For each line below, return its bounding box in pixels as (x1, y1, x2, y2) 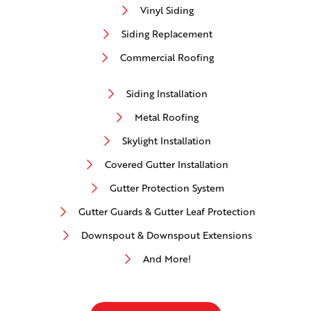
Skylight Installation (122, 134, 211, 148)
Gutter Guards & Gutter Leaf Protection (78, 205, 255, 219)
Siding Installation (126, 87, 208, 101)
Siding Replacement (121, 27, 212, 41)
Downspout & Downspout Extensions (81, 228, 252, 242)
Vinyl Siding (140, 3, 194, 17)
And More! (142, 252, 191, 266)
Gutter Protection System (109, 181, 224, 195)
